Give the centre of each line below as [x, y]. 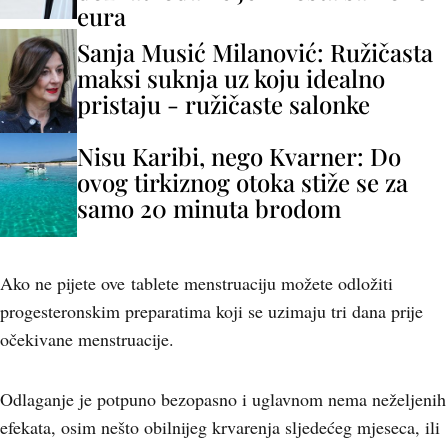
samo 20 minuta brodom [209, 208]
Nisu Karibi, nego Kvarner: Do [239, 156]
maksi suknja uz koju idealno [231, 78]
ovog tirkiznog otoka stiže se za [242, 182]
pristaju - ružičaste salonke [223, 104]
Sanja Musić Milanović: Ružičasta [255, 52]
